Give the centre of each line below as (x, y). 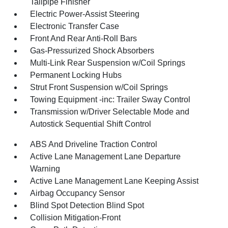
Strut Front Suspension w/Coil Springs (99, 87)
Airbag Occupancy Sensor (78, 193)
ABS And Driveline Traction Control (94, 144)
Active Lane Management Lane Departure (106, 156)
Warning (45, 169)
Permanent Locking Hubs (76, 75)
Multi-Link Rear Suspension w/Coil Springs (108, 63)
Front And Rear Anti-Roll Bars (84, 38)
